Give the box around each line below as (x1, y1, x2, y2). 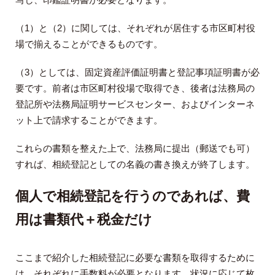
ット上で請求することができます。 (15, 115, 163, 126)
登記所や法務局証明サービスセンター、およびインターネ (15, 99, 255, 110)
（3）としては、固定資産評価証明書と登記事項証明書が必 (15, 67, 260, 78)
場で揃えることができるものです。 (15, 39, 163, 50)
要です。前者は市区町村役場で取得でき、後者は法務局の (15, 83, 255, 94)
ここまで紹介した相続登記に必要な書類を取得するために (15, 252, 255, 263)
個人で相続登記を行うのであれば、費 (15, 188, 250, 204)
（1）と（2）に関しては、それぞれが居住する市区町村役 (15, 23, 255, 34)
